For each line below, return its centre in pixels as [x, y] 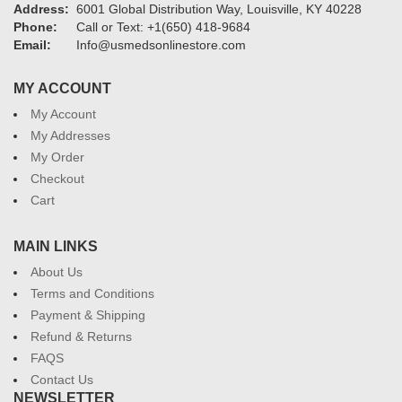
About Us [57, 272]
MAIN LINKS [56, 246]
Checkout [57, 179]
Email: [32, 45]
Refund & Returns [81, 336]
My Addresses [70, 135]
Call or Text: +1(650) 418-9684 [163, 27]
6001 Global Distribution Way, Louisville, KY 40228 [219, 9]
